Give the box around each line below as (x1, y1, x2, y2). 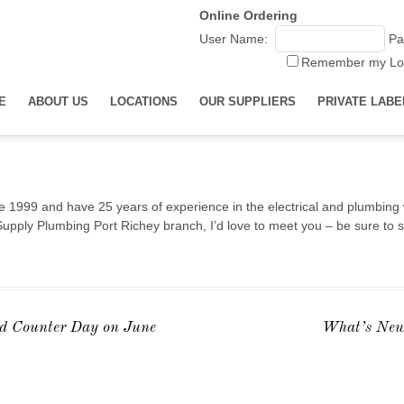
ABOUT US (28, 95, 88, 108)
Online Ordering (199, 8, 298, 23)
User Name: (199, 32, 268, 46)
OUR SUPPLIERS (199, 95, 296, 108)
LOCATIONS (110, 95, 178, 108)
